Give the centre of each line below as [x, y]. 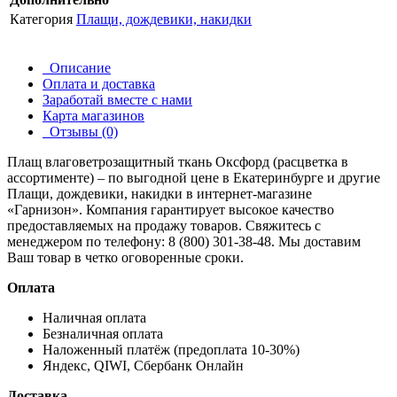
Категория [41, 19]
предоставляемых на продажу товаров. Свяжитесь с [164, 225]
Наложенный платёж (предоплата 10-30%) [171, 349]
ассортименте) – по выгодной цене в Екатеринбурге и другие [194, 177]
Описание [77, 67]
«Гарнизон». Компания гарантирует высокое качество [171, 209]
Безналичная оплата [103, 333]
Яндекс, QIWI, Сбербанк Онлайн [143, 365]
